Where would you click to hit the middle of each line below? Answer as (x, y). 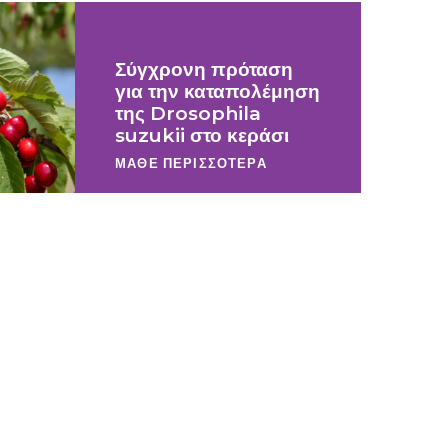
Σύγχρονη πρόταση (204, 69)
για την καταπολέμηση (217, 91)
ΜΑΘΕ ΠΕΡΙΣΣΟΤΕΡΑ (191, 162)
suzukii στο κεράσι (202, 135)
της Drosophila (188, 113)
